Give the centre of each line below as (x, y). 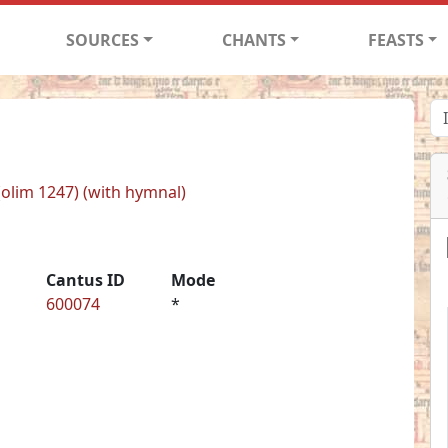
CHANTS (253, 39)
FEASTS (395, 39)
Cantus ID (85, 279)
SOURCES (103, 39)
